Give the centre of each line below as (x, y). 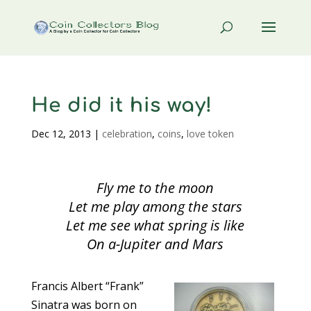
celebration (127, 134)
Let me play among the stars (155, 207)
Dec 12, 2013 (61, 134)
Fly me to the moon (155, 188)
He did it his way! (121, 106)
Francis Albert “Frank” (87, 286)
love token (210, 134)
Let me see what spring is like (155, 225)
